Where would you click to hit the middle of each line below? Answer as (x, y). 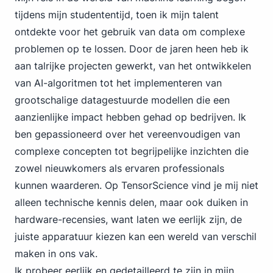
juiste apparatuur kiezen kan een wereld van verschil (136, 236)
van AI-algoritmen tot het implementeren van (118, 83)
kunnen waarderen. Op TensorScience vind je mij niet (136, 185)
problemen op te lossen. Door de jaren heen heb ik (132, 49)
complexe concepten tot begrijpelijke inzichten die (132, 151)
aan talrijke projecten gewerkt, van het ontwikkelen (133, 66)
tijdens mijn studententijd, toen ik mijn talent (117, 15)
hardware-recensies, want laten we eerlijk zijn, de (128, 219)
